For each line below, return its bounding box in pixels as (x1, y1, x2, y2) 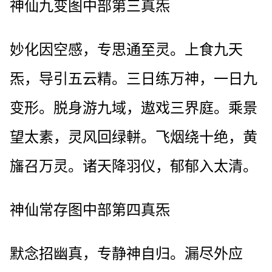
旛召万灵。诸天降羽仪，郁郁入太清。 (10, 158, 257, 174)
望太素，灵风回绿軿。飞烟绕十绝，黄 (10, 129, 257, 145)
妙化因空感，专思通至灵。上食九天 (10, 41, 243, 58)
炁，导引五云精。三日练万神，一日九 (10, 70, 257, 87)
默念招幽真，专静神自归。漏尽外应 (10, 245, 243, 262)
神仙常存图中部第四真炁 (10, 202, 170, 218)
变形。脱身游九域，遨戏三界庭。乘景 (10, 100, 257, 116)
